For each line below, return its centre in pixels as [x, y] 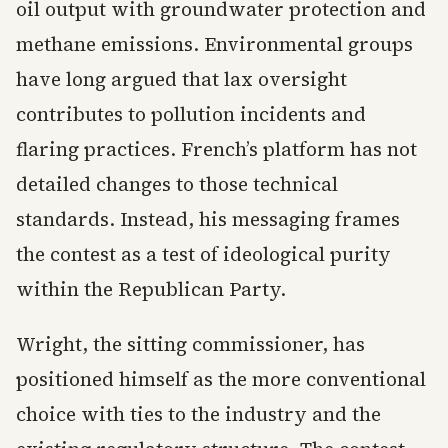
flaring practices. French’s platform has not [216, 149]
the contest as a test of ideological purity [203, 254]
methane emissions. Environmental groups [214, 44]
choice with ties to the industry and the [198, 414]
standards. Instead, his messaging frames [208, 219]
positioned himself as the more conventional [221, 379]
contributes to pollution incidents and [191, 114]
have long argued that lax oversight [181, 79]
